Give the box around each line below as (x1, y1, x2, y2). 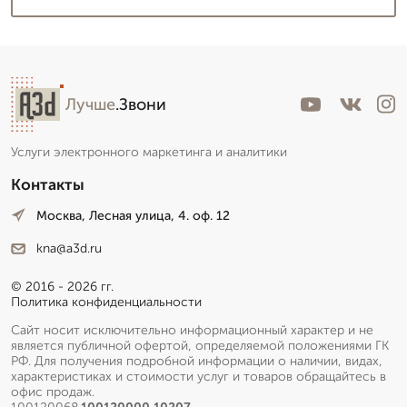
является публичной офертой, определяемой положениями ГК (11, 338, 389, 354)
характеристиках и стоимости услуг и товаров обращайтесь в (11, 369, 386, 385)
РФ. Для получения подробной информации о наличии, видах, (11, 353, 382, 370)
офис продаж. (11, 384, 94, 401)
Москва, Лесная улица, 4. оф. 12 (36, 207, 230, 223)
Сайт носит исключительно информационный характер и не (11, 323, 373, 339)
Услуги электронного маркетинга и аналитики (11, 144, 287, 160)
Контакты (11, 174, 84, 194)
